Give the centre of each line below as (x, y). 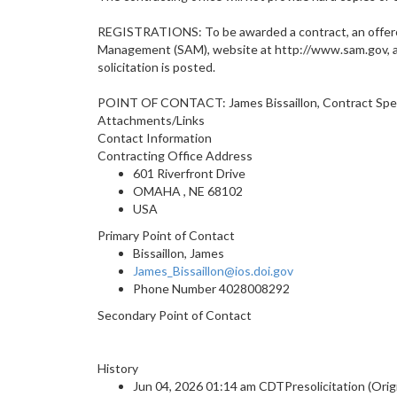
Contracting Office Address (175, 156)
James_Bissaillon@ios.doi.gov (213, 271)
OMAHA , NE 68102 (188, 191)
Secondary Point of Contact (175, 315)
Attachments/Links (151, 120)
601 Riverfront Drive (189, 173)
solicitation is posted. (156, 67)
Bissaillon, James (179, 253)
